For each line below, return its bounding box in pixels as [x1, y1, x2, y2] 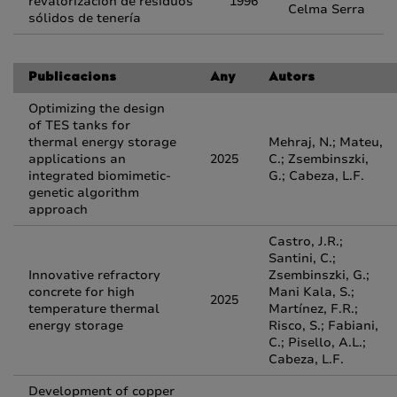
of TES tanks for [28, 117, 130, 134]
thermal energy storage [28, 134, 176, 151]
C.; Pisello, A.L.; [269, 334, 366, 351]
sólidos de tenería [28, 10, 141, 27]
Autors [269, 72, 315, 84]
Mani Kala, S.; [269, 284, 354, 300]
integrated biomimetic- [28, 167, 171, 184]
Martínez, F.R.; [269, 300, 358, 317]
